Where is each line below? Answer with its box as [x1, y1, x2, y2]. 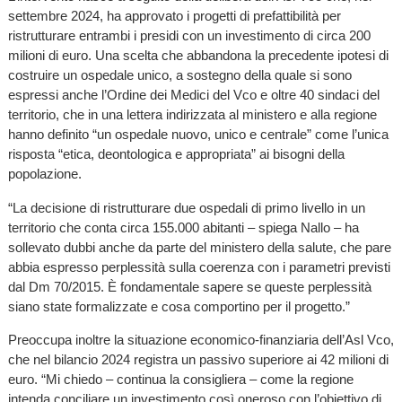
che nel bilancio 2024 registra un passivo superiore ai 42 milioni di [7, 351, 389, 367]
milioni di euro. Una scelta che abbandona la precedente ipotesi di [7, 48, 389, 64]
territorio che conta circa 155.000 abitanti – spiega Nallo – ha [7, 219, 359, 235]
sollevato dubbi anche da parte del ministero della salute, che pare [7, 239, 391, 255]
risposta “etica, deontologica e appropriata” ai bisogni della [7, 146, 345, 162]
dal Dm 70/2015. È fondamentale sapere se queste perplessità [7, 278, 371, 294]
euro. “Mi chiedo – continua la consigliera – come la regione [7, 371, 354, 387]
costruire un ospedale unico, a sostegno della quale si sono [7, 67, 352, 83]
